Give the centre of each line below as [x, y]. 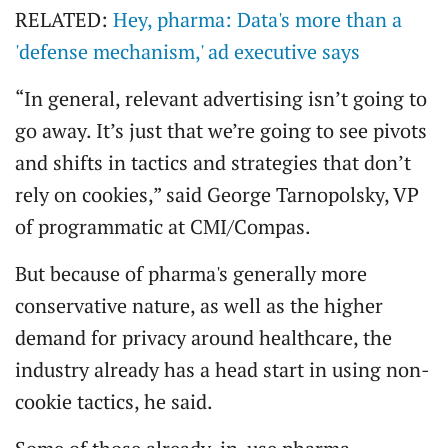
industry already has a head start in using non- [222, 369]
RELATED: [64, 19]
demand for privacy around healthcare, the [203, 337]
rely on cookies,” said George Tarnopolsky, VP [217, 194]
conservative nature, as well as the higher [199, 305]
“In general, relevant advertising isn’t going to [221, 98]
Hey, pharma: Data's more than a [257, 19]
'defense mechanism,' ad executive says [187, 51]
